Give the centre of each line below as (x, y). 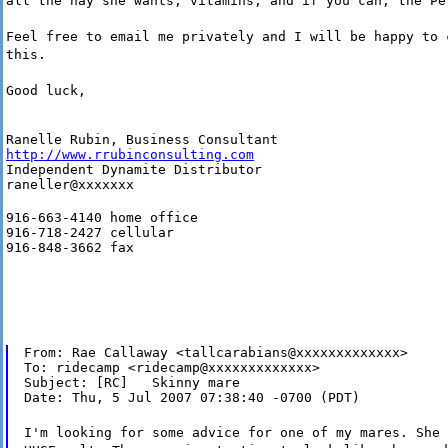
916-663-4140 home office (102, 218)
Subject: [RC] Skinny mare (131, 383)
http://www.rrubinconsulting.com (130, 155)
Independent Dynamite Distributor (134, 170)
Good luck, (46, 91)
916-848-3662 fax (70, 248)
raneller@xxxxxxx (70, 185)
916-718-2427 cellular (90, 233)
